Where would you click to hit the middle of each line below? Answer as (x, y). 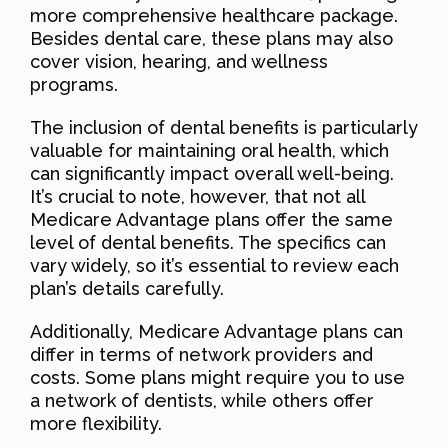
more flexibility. (96, 423)
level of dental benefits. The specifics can (208, 242)
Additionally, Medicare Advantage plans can (216, 331)
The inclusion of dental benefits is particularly (224, 127)
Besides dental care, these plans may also (211, 38)
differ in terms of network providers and (201, 354)
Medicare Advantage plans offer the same (211, 219)
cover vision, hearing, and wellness (179, 61)
